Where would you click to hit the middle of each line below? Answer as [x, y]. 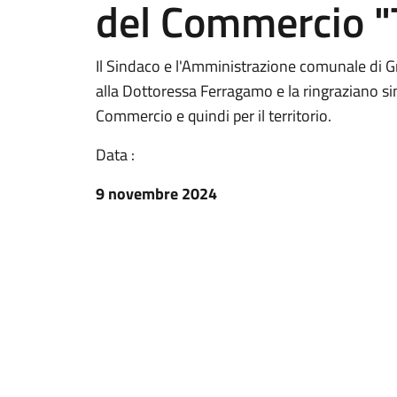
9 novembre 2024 [156, 194]
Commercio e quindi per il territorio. [214, 116]
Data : [115, 155]
